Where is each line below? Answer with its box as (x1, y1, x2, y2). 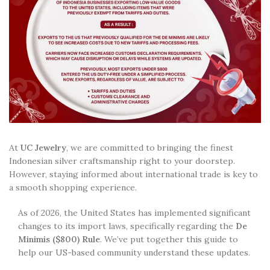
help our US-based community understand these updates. (18, 246, 250, 258)
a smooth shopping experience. (9, 181, 137, 193)
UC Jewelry (20, 142, 66, 153)
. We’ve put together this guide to (100, 233, 238, 245)
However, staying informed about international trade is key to (9, 168, 258, 180)
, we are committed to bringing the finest (66, 142, 233, 153)
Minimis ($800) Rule (18, 233, 100, 245)
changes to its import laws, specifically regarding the (18, 220, 236, 231)
